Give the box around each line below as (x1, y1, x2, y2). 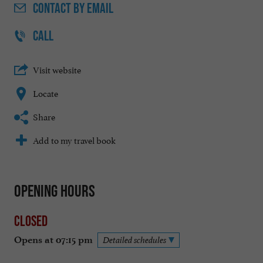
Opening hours (14, 181, 95, 201)
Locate (33, 86, 58, 100)
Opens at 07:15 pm (14, 234, 93, 245)
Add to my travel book (33, 133, 116, 147)
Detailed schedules (103, 234, 166, 245)
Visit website (33, 62, 81, 76)
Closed (14, 212, 48, 229)
